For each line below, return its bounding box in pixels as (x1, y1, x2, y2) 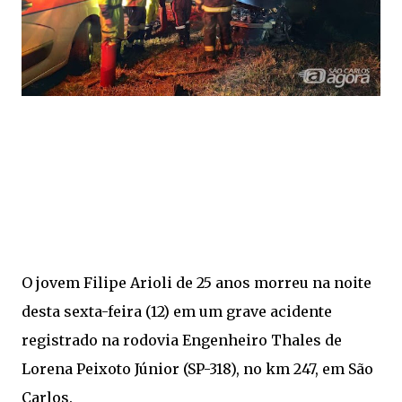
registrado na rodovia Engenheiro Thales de (22, 331, 342, 350)
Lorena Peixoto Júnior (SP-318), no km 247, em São (22, 360, 373, 379)
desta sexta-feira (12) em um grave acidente (22, 302, 332, 321)
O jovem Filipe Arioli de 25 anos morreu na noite (22, 274, 371, 293)
